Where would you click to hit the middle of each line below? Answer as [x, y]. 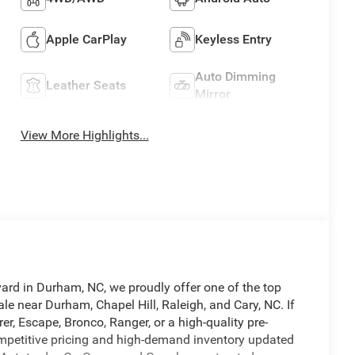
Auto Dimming [236, 77]
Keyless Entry [234, 40]
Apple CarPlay [86, 40]
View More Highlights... [84, 136]
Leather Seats [86, 86]
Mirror [213, 94]
